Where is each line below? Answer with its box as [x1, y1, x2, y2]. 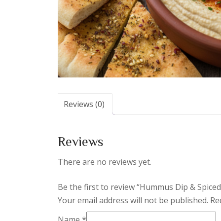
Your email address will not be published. [58, 194, 208, 206]
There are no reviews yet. [58, 156, 151, 167]
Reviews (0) [64, 98, 105, 110]
